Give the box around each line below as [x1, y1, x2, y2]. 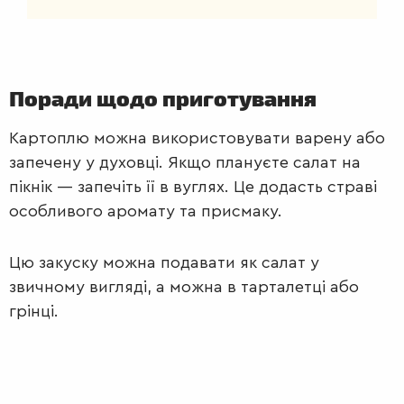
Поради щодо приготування [9, 85, 317, 111]
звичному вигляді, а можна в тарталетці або [9, 279, 359, 296]
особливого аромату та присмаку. [9, 203, 282, 220]
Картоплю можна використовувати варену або [9, 130, 385, 147]
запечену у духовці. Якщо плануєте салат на [9, 154, 361, 171]
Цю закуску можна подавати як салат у [9, 254, 319, 271]
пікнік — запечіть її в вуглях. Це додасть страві [9, 179, 377, 196]
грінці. [9, 303, 59, 320]
